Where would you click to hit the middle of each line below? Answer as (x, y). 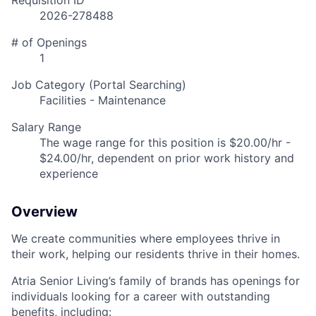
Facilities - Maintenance (103, 101)
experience (69, 174)
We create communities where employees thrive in (146, 239)
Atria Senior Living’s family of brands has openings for (156, 281)
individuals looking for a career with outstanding (141, 297)
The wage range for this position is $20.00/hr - (165, 143)
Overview (44, 212)
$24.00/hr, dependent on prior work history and (167, 158)
